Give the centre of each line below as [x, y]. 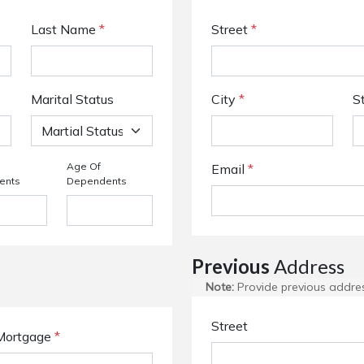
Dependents [96, 181]
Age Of [83, 166]
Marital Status [72, 99]
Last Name [65, 29]
